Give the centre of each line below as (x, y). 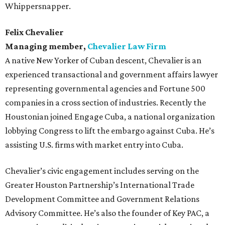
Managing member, (46, 46)
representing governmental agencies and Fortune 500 (105, 89)
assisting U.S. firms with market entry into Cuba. (94, 145)
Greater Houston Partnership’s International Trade (100, 185)
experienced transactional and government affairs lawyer (111, 75)
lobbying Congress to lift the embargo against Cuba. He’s (110, 131)
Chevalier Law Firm (127, 46)
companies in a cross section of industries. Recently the (105, 103)
